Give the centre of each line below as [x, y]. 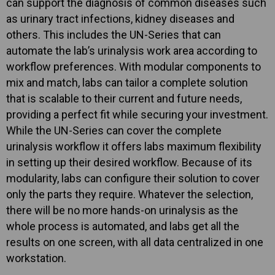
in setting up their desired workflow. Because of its [129, 163]
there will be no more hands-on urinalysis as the [122, 211]
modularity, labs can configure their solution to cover [133, 179]
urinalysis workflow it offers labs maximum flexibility [134, 147]
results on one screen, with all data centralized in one [135, 242]
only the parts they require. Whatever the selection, [130, 195]
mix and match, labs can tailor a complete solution [127, 83]
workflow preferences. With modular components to [134, 67]
